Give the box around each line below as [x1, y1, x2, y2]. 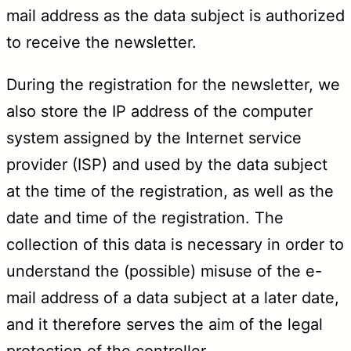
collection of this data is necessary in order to [6, 234, 344, 254]
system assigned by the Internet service [6, 128, 302, 147]
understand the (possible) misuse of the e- [6, 261, 322, 280]
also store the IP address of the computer [6, 101, 313, 121]
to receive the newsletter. [6, 32, 197, 52]
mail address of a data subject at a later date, [6, 288, 339, 307]
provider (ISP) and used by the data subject [6, 154, 327, 174]
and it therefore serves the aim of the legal [6, 314, 323, 334]
